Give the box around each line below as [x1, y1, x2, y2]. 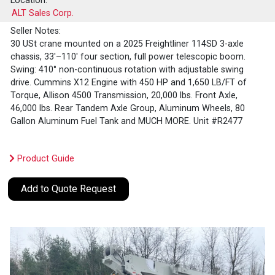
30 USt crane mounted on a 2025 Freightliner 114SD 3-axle [10, 39, 244, 50]
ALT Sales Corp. [12, 8, 74, 19]
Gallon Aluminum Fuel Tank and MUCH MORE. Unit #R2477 [10, 116, 243, 127]
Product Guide [15, 153, 75, 165]
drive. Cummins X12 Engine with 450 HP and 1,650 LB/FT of [10, 77, 247, 88]
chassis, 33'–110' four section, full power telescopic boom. [10, 52, 246, 63]
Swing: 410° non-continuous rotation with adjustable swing [10, 64, 244, 76]
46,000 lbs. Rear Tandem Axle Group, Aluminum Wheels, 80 [10, 103, 246, 114]
